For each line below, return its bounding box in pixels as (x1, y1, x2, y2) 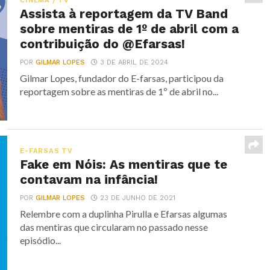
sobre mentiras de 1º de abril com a (20, 22, 239, 36)
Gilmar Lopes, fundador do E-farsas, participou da (20, 72, 224, 84)
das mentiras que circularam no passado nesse (20, 221, 209, 233)
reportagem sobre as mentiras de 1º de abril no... (20, 86, 219, 97)
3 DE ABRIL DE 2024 (100, 58, 169, 66)
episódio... (20, 234, 61, 246)
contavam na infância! (20, 172, 159, 187)
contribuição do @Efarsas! (20, 37, 186, 51)
